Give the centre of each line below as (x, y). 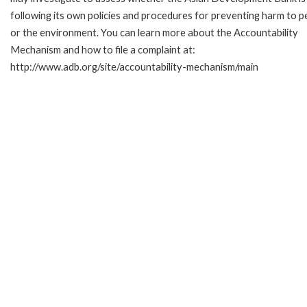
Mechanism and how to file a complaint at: (103, 49)
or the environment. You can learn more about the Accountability (154, 32)
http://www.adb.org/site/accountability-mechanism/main (134, 66)
